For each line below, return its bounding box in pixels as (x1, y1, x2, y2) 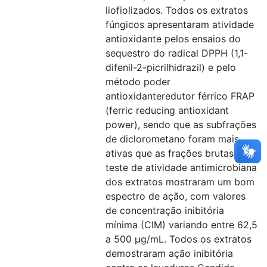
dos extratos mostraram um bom (105, 176, 254, 188)
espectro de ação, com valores (105, 190, 246, 202)
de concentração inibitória (105, 204, 224, 216)
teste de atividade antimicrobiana (105, 162, 257, 173)
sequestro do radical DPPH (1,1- (105, 47, 248, 59)
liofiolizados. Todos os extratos (105, 4, 248, 16)
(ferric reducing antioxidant (105, 104, 229, 116)
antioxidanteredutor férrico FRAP (105, 90, 254, 102)
